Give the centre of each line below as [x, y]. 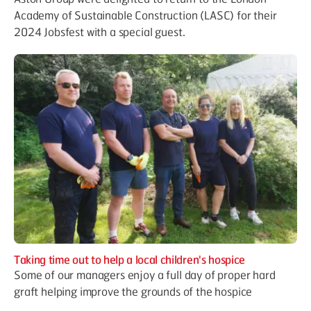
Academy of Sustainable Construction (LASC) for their [145, 15]
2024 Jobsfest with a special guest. [100, 31]
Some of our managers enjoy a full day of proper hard [145, 274]
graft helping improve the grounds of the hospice [133, 291]
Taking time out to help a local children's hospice [129, 259]
